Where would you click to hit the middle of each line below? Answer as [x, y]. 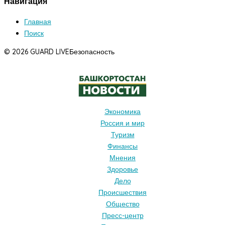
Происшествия [123, 192]
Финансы [123, 146]
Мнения [123, 158]
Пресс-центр [123, 215]
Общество [123, 204]
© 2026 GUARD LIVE [37, 51]
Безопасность [92, 51]
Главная [38, 21]
